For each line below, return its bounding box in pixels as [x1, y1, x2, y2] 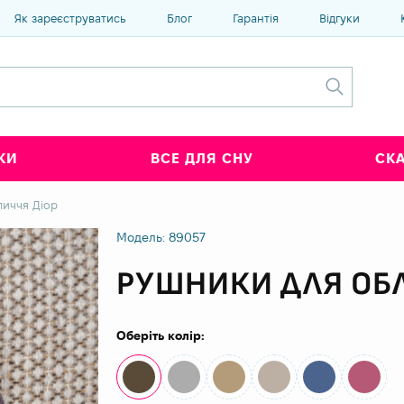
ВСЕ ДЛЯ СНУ [151, 151, 253, 166]
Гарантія [233, 11, 279, 24]
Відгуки [319, 11, 360, 24]
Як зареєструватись [14, 11, 126, 24]
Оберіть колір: [116, 328, 205, 343]
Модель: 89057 [116, 230, 206, 244]
